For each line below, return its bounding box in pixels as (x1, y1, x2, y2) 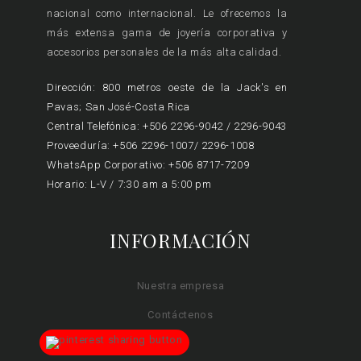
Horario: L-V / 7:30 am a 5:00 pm (47, 177, 212, 190)
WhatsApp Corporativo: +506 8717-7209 (47, 158, 250, 171)
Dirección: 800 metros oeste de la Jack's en (47, 81, 288, 93)
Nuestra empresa (136, 279, 225, 292)
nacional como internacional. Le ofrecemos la (47, 7, 288, 20)
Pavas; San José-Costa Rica (47, 100, 190, 113)
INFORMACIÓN (110, 227, 251, 254)
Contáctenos (147, 308, 214, 321)
